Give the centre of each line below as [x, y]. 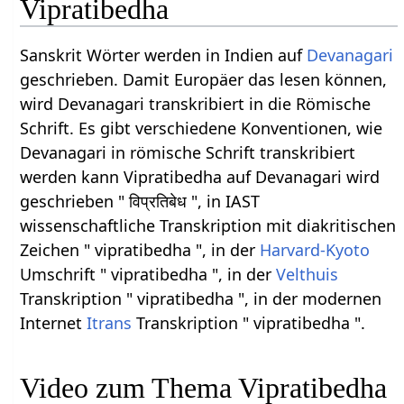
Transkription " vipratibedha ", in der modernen [201, 298]
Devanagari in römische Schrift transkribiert [188, 152]
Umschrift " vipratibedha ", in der [148, 274]
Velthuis [308, 274]
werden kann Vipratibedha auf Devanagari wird [200, 176]
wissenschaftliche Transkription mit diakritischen [208, 225]
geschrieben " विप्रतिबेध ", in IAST [140, 201]
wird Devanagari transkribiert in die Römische [196, 103]
